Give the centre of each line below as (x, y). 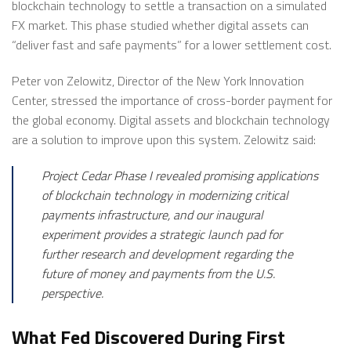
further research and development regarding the (167, 253)
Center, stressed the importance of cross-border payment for (172, 101)
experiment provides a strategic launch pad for (162, 234)
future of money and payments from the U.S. (158, 273)
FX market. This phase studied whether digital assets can (160, 25)
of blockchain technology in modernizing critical (165, 195)
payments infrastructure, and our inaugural (152, 214)
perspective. (72, 293)
